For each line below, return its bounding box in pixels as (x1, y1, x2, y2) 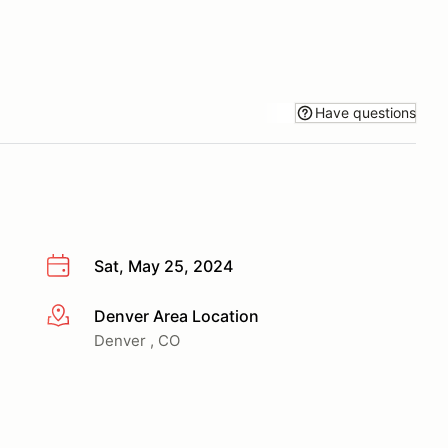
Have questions (315, 103, 416, 121)
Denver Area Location (94, 305, 259, 326)
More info (45, 306, 118, 327)
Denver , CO (94, 330, 180, 350)
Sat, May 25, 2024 (94, 256, 233, 276)
